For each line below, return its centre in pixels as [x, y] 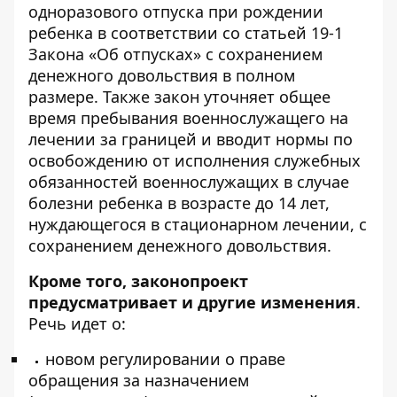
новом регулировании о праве [165, 359]
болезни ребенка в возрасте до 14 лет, [179, 203]
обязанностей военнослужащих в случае [189, 182]
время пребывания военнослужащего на [188, 118]
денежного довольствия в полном [162, 75]
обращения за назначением [139, 380]
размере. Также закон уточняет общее [179, 97]
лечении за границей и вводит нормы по [191, 139]
